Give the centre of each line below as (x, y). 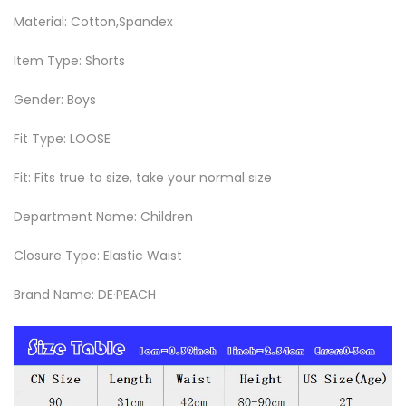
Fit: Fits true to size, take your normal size (143, 177)
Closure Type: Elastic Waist (98, 255)
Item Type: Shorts (69, 60)
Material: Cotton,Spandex (93, 21)
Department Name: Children (103, 216)
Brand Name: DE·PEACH (85, 294)
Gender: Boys (55, 99)
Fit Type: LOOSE (62, 138)
